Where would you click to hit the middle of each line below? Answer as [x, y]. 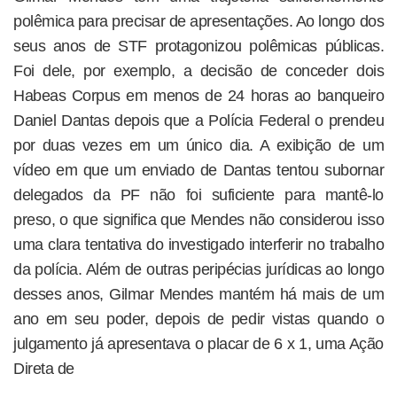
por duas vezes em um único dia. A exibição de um [198, 145]
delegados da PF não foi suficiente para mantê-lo [198, 195]
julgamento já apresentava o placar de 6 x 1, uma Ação [198, 344]
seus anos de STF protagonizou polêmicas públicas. [198, 46]
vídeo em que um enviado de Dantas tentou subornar [198, 170]
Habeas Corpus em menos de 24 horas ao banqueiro [198, 96]
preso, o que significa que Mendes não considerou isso [198, 220]
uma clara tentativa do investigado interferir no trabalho [198, 245]
